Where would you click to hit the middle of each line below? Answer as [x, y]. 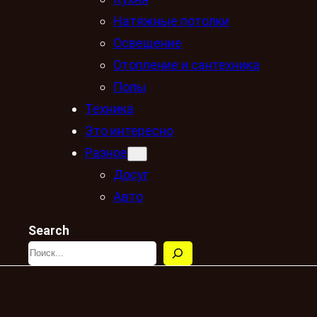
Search [49, 230]
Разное [106, 152]
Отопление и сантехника [186, 64]
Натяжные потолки [171, 21]
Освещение [148, 42]
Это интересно [129, 130]
